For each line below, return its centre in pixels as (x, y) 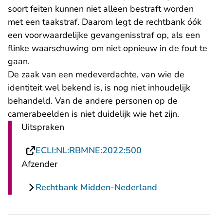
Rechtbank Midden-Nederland (96, 188)
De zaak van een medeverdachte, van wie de (96, 75)
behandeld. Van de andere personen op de (93, 101)
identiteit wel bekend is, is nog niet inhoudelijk (99, 88)
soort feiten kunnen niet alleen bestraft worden (101, 9)
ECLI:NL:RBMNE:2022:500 (89, 151)
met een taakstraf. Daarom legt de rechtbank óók (105, 22)
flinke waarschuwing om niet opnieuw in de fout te (108, 48)
